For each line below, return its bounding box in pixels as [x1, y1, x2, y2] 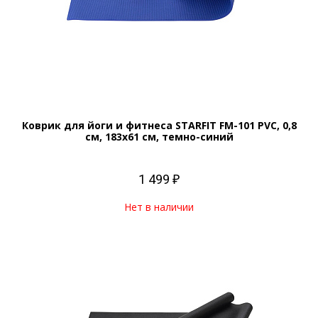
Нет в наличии [124, 200, 194, 214]
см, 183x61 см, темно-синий [84, 130, 234, 143]
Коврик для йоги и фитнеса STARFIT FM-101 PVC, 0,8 [21, 119, 297, 132]
